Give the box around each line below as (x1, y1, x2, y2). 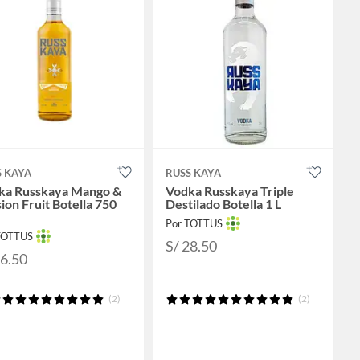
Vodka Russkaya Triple (165, 183, 294, 199)
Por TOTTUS (165, 217, 223, 231)
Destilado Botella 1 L (165, 196, 281, 212)
